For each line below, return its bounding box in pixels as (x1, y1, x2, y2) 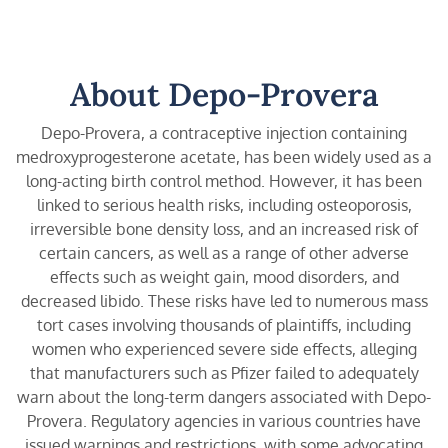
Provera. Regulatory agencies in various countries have (27, 410, 421, 431)
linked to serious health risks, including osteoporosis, (36, 194, 412, 215)
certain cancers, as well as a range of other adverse (39, 242, 409, 263)
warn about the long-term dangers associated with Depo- (17, 386, 431, 407)
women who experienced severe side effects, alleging (31, 338, 417, 359)
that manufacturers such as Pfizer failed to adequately (29, 362, 419, 383)
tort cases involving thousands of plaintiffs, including (37, 314, 411, 335)
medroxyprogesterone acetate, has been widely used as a (16, 146, 432, 167)
